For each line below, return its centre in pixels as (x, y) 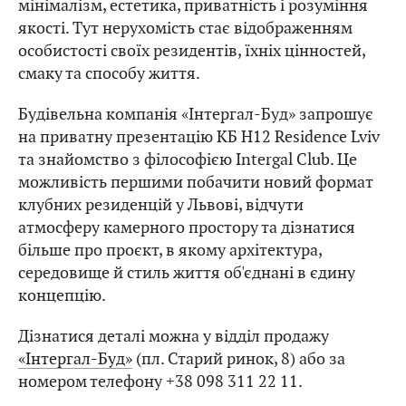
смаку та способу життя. (109, 73)
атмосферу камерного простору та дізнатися (187, 227)
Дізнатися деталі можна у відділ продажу (174, 336)
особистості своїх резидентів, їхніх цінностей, (192, 51)
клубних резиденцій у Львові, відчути (161, 205)
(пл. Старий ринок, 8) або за (239, 359)
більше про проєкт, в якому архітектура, (170, 250)
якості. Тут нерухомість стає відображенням (185, 28)
